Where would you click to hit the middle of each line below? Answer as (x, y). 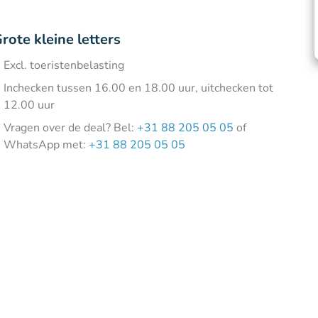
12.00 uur (29, 105)
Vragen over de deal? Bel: (71, 128)
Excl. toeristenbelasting (64, 65)
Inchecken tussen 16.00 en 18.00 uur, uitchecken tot (139, 88)
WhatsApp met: (46, 145)
